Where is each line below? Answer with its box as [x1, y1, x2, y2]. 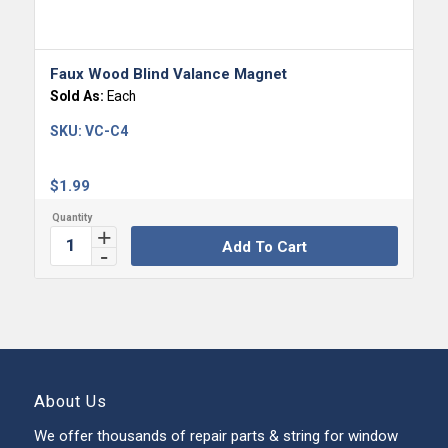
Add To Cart [221, 237, 307, 256]
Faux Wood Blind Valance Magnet [49, 64, 287, 83]
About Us [33, 391, 107, 411]
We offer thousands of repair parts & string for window [33, 426, 398, 445]
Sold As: [49, 87, 107, 104]
